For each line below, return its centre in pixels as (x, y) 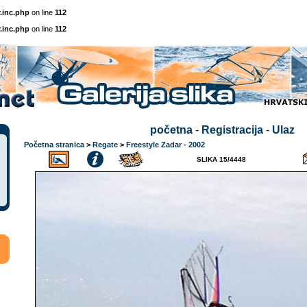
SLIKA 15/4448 (221, 159)
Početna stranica (54, 145)
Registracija (232, 130)
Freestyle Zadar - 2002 (165, 145)
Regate (105, 145)
